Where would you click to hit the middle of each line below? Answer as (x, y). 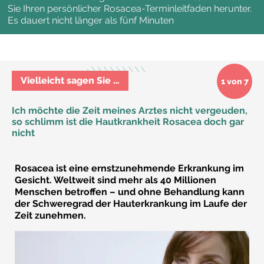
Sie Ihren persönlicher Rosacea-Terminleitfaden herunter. (130, 8)
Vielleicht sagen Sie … (70, 80)
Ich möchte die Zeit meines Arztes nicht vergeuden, (130, 110)
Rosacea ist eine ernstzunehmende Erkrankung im (129, 168)
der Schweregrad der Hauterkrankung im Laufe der (131, 203)
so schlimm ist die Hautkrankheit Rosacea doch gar (128, 121)
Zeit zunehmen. (50, 215)
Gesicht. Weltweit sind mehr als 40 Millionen (115, 180)
